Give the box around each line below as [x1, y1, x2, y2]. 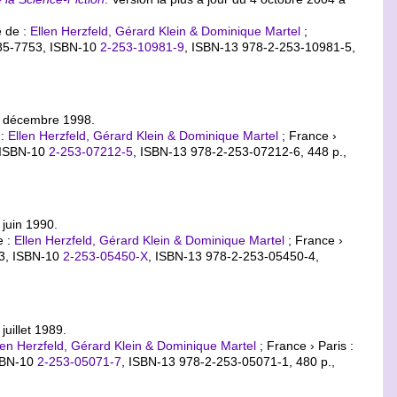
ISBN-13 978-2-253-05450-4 [155, 249, 316, 264]
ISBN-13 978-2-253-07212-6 [140, 144, 301, 160]
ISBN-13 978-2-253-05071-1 [128, 354, 290, 369]
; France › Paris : [255, 338, 354, 353]
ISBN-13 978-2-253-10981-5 [191, 40, 353, 55]
